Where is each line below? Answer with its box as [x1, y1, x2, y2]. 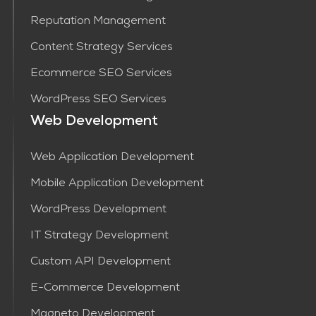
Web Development [30, 115, 158, 130]
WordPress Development [30, 205, 166, 217]
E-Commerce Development [30, 283, 180, 295]
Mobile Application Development [30, 178, 204, 190]
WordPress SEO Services [30, 95, 166, 107]
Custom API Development [30, 257, 171, 269]
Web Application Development [30, 152, 194, 164]
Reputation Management [30, 16, 166, 28]
